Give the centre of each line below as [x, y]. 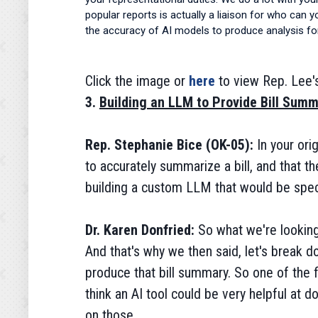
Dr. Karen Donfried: [142, 230]
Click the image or [135, 81]
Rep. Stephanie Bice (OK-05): [171, 145]
